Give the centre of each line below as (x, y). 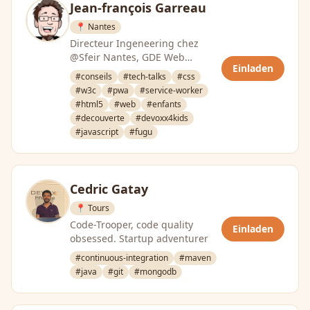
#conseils (94, 76)
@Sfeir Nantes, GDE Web (127, 57)
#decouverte (100, 118)
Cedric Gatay (109, 189)
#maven (195, 258)
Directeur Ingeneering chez (134, 43)
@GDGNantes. (103, 85)
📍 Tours (92, 208)
